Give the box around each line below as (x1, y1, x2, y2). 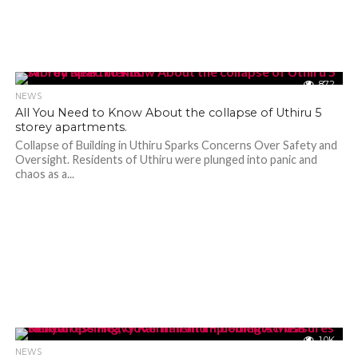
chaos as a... (14, 167, 74, 181)
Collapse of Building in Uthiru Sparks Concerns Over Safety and (14, 138, 337, 152)
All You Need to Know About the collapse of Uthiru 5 (14, 105, 321, 120)
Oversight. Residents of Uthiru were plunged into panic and (14, 153, 317, 166)
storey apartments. (14, 120, 127, 134)
